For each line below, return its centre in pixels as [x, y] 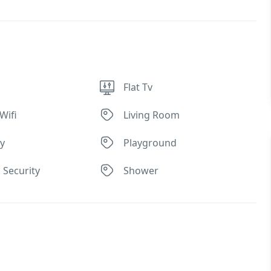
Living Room [152, 115]
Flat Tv [138, 87]
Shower [141, 171]
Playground [150, 143]
